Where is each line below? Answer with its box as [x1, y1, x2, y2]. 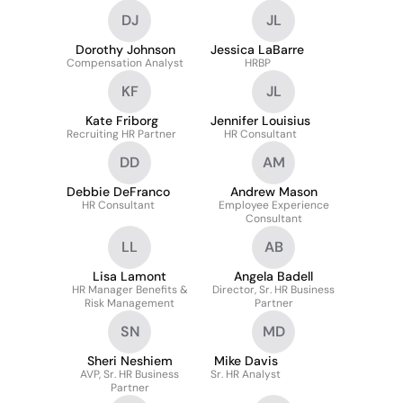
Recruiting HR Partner [67, 127, 176, 141]
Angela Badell [234, 268, 313, 284]
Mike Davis [213, 353, 278, 369]
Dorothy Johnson [75, 41, 175, 58]
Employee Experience [218, 198, 329, 212]
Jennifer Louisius [210, 112, 310, 129]
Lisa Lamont [93, 268, 166, 284]
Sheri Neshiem [86, 353, 173, 369]
